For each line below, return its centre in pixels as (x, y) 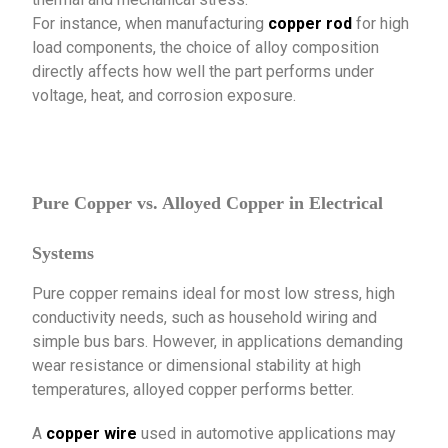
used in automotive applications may (267, 434)
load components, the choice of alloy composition (206, 48)
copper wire (92, 434)
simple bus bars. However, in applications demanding (218, 342)
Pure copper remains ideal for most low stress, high (214, 294)
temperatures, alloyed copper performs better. (193, 390)
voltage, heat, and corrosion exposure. (164, 96)
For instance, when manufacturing (150, 24)
